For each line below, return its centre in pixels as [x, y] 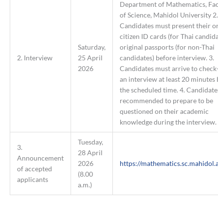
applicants [32, 179]
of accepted [34, 169]
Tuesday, [90, 142]
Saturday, [91, 47]
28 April [90, 153]
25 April [90, 58]
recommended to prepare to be [166, 100]
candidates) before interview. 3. [167, 58]
